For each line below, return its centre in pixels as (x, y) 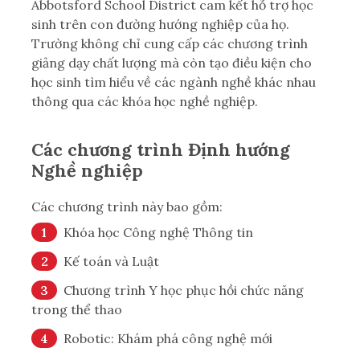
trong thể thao (77, 309)
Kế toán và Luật (111, 261)
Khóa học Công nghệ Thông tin (158, 232)
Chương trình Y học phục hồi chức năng (184, 290)
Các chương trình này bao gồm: (127, 206)
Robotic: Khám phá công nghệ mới (168, 338)
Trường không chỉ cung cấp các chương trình (170, 43)
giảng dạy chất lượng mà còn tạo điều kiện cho (172, 62)
